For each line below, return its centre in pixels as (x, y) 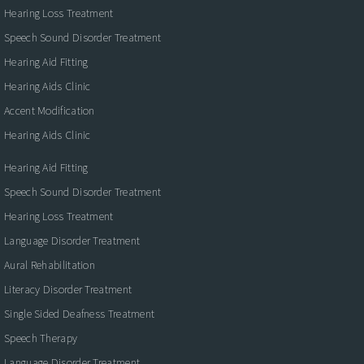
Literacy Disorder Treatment (68, 289)
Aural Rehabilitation (50, 264)
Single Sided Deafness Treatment (80, 313)
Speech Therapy (41, 338)
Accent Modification (50, 110)
